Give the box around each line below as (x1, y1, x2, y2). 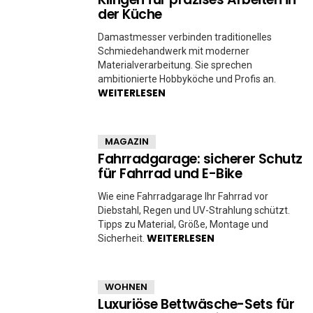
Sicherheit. (98, 233, 147, 244)
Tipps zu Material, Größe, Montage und (98, 219, 268, 230)
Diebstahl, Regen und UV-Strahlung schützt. (98, 205, 290, 216)
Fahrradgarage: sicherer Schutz (98, 150, 303, 168)
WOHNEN (105, 280, 147, 293)
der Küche (98, 5, 162, 24)
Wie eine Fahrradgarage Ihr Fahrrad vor (98, 191, 268, 202)
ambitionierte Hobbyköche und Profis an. (98, 73, 276, 85)
